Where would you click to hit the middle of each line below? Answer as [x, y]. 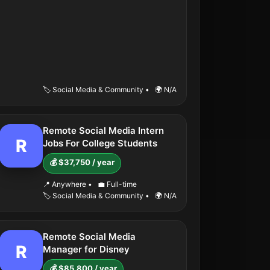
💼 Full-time [116, 184]
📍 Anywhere [65, 184]
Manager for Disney [86, 249]
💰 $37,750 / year [82, 162]
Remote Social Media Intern [103, 130]
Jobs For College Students [100, 143]
